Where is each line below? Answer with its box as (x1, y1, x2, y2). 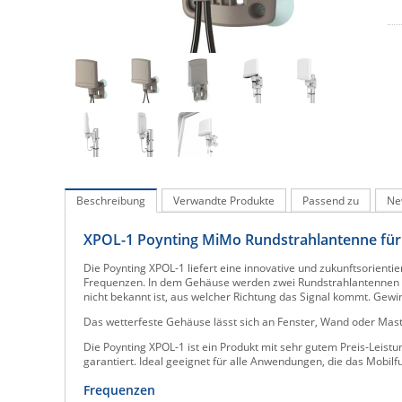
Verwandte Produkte (173, 193, 275, 208)
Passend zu (302, 193, 359, 208)
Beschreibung (76, 193, 145, 208)
